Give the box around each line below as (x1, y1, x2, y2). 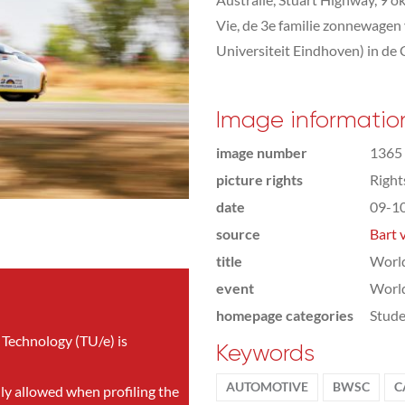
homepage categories (216, 306, 353, 324)
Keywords (216, 340, 315, 366)
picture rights (216, 171, 303, 188)
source (216, 225, 260, 242)
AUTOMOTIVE (226, 380, 308, 394)
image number (216, 144, 307, 161)
